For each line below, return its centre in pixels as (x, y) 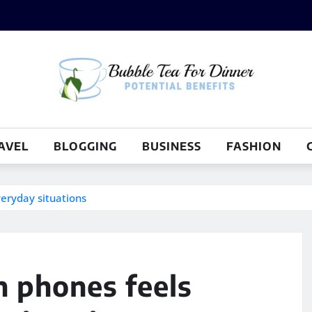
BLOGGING (85, 147)
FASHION (254, 147)
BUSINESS (172, 147)
